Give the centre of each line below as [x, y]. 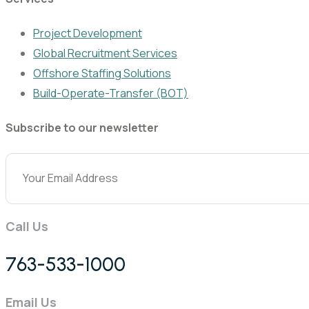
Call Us [27, 226]
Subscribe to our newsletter [82, 128]
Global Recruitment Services [105, 53]
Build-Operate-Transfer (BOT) [111, 93]
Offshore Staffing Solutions [102, 73]
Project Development [88, 33]
